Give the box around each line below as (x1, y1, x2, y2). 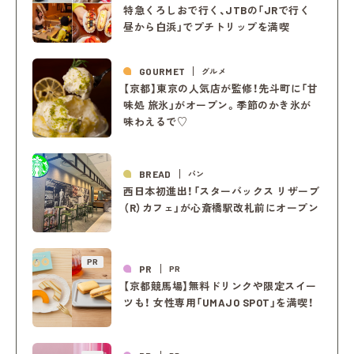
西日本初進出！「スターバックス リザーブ (123, 185, 320, 198)
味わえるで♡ (123, 115, 188, 128)
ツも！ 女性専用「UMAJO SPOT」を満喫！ (123, 296, 314, 310)
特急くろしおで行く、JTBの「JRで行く (123, 3, 321, 17)
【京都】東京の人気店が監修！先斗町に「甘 (123, 81, 318, 95)
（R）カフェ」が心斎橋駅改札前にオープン (123, 201, 319, 215)
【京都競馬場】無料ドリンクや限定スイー (123, 280, 317, 293)
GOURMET (139, 65, 186, 77)
